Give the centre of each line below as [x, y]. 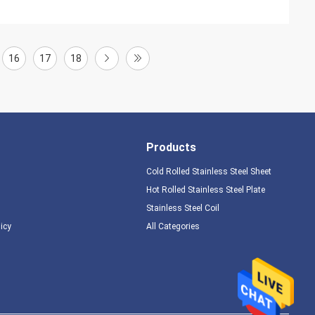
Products [171, 147]
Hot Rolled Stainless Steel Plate [205, 190]
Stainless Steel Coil [182, 208]
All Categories [173, 226]
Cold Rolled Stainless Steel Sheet [208, 172]
